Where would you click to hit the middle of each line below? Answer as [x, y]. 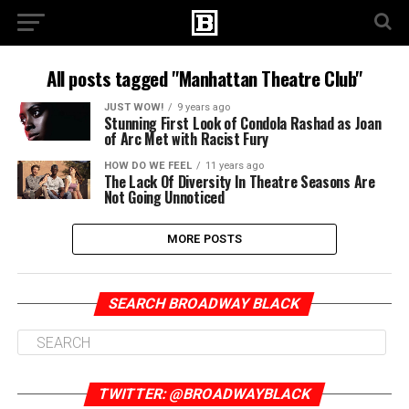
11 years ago [234, 166]
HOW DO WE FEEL [147, 166]
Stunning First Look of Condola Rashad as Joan [242, 123]
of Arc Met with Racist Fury [186, 139]
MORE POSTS [204, 239]
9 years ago [203, 107]
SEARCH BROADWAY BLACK [205, 304]
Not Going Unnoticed [164, 197]
